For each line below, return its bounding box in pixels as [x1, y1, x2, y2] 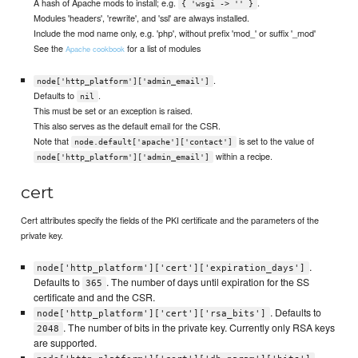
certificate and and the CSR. [33, 289, 155, 304]
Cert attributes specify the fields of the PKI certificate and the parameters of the [21, 213, 320, 226]
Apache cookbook [65, 42, 125, 54]
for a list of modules [124, 41, 201, 54]
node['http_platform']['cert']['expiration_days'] [37, 262, 306, 273]
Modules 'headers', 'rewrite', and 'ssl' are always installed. [33, 10, 249, 24]
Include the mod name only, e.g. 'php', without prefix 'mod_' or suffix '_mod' [33, 26, 316, 39]
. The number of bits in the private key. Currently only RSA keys [62, 320, 335, 335]
